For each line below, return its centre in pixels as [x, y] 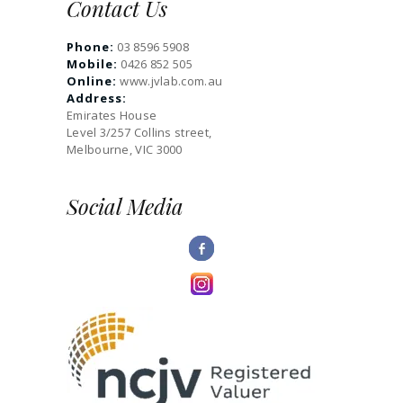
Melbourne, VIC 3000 [125, 149]
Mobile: [92, 63]
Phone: [90, 46]
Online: [92, 81]
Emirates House [112, 115]
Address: [97, 98]
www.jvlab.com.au [171, 81]
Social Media [125, 206]
